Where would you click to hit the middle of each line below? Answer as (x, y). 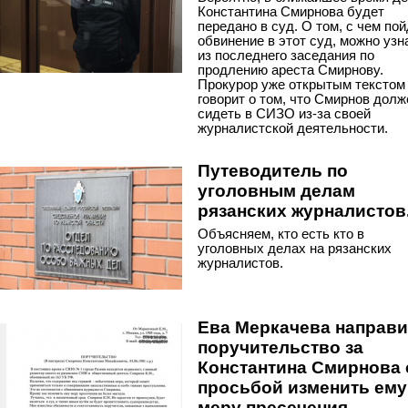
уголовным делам (276, 191)
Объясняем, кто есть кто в (281, 234)
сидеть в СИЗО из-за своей (284, 113)
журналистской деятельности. (293, 128)
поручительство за (280, 347)
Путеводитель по (273, 171)
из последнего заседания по (286, 55)
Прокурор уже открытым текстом (301, 84)
